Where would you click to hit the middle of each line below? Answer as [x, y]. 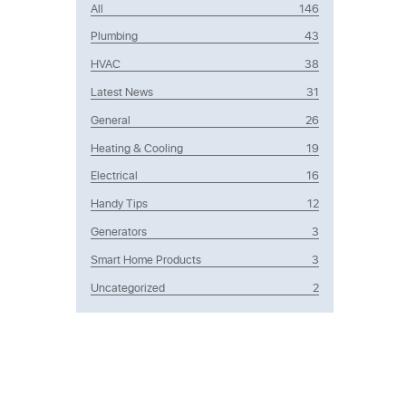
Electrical [114, 175]
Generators [119, 230]
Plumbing [114, 35]
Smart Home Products [146, 258]
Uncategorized [128, 286]
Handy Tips [119, 203]
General [111, 119]
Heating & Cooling [137, 147]
